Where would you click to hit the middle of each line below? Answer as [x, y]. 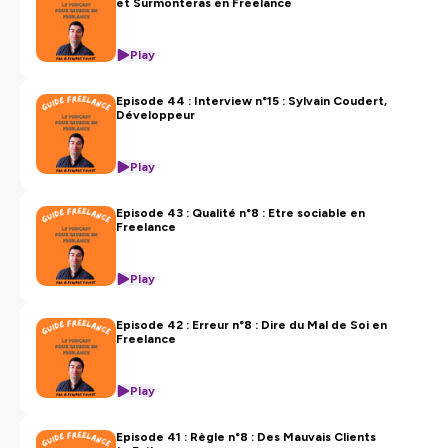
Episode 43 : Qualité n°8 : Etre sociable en [240, 213]
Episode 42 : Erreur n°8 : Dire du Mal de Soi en [251, 325]
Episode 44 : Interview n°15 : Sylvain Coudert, [251, 101]
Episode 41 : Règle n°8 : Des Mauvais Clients [246, 437]
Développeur [155, 115]
